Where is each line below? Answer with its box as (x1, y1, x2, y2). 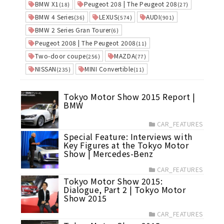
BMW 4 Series (34, 12, 74, 21)
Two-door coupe (34, 51, 86, 60)
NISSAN (34, 64, 56, 73)
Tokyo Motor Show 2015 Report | (63, 90, 195, 102)
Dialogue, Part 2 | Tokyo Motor (63, 183, 186, 195)
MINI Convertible (84, 64, 133, 73)
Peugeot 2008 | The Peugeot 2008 (34, 38, 136, 47)
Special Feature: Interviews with (63, 130, 192, 142)
